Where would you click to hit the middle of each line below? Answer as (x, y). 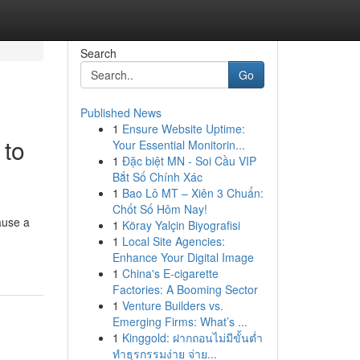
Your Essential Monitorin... (178, 145)
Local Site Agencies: (173, 241)
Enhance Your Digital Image (183, 257)
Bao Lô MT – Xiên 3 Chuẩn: (192, 193)
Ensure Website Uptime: (183, 129)
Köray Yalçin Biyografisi (181, 225)
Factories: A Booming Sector (185, 289)
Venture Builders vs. (172, 305)
